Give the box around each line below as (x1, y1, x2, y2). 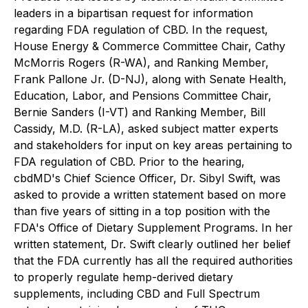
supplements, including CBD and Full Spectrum (14, 287, 260, 300)
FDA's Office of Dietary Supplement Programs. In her (14, 221, 293, 234)
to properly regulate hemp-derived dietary (14, 270, 233, 284)
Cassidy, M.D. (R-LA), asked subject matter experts (14, 122, 278, 135)
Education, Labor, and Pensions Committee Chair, (14, 89, 272, 102)
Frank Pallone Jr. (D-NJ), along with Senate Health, (14, 72, 287, 86)
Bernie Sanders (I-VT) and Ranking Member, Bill (14, 105, 265, 119)
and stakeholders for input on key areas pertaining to (14, 138, 292, 152)
